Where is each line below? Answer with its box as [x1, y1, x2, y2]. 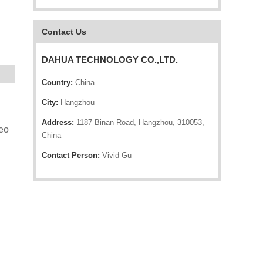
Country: [42, 78, 73, 87]
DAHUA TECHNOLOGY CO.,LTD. [42, 55, 178, 65]
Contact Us [42, 27, 86, 36]
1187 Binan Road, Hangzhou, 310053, [74, 118, 204, 127]
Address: [42, 118, 74, 127]
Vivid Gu [100, 151, 131, 160]
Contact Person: [42, 151, 100, 160]
